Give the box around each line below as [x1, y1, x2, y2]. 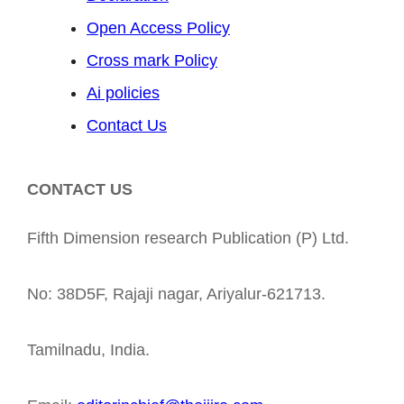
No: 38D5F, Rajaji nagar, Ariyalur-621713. [27, 285, 326, 304]
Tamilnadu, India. [27, 341, 150, 360]
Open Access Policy [87, 19, 230, 38]
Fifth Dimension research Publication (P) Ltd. [27, 229, 349, 248]
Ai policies [87, 84, 160, 103]
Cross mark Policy [87, 51, 217, 70]
